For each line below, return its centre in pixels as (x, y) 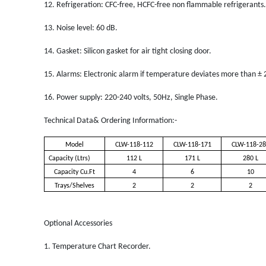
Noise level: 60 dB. (87, 28)
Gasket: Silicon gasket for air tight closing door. (134, 51)
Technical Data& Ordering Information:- (110, 121)
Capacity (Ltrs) (70, 158)
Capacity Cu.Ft (75, 172)
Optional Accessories (78, 223)
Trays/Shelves (75, 186)
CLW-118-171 (192, 145)
